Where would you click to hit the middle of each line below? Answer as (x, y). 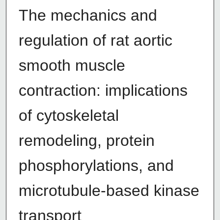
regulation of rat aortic (95, 41)
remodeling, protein (86, 141)
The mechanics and (88, 15)
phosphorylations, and (96, 166)
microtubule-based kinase (109, 191)
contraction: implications (103, 91)
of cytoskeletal (69, 116)
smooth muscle (72, 66)
